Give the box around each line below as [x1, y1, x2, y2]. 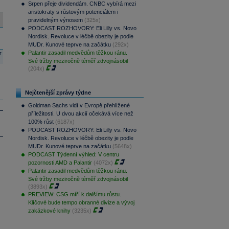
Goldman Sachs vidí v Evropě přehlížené [28, 102, 130, 108]
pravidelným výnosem [28, 17, 83, 23]
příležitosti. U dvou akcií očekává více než [28, 110, 133, 117]
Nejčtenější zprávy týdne [25, 89, 91, 96]
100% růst [28, 119, 54, 125]
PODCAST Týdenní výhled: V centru [28, 151, 119, 157]
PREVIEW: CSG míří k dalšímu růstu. [28, 191, 121, 197]
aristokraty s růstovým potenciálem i [28, 9, 118, 15]
